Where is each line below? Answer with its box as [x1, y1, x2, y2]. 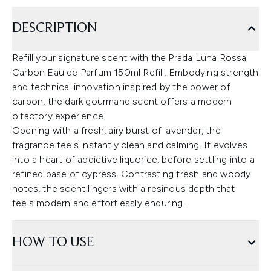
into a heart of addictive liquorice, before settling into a [12, 154, 255, 165]
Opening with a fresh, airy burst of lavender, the [12, 125, 221, 136]
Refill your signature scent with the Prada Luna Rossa [12, 52, 247, 64]
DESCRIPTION [12, 21, 97, 36]
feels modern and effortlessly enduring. [12, 197, 185, 209]
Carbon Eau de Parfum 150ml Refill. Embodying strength [12, 67, 259, 78]
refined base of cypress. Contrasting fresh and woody [12, 168, 251, 180]
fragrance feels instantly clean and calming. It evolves [12, 139, 248, 151]
